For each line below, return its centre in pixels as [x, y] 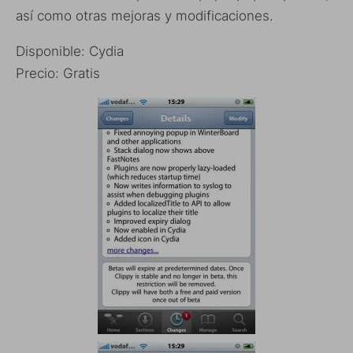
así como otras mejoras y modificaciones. [145, 15]
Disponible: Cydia [70, 51]
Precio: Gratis [58, 73]
